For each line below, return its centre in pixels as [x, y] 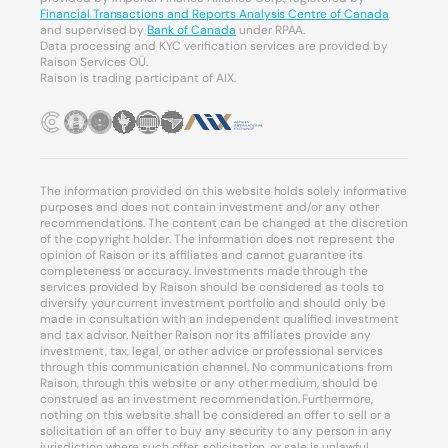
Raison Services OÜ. [94, 62]
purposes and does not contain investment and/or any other [209, 207]
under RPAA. [270, 30]
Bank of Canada [191, 30]
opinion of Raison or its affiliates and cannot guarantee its [201, 255]
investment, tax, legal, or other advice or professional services [211, 351]
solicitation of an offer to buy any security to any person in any [216, 431]
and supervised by [94, 30]
